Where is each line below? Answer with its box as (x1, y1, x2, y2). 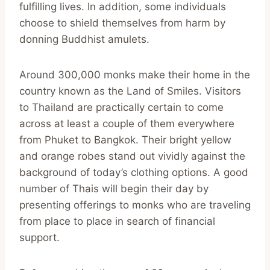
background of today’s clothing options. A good (19, 166, 248, 178)
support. (19, 231, 60, 243)
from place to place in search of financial (19, 215, 215, 227)
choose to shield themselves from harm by (19, 16, 225, 29)
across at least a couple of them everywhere (19, 117, 234, 130)
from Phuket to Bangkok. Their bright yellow (19, 133, 231, 146)
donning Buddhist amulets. (19, 33, 149, 45)
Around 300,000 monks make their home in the (19, 68, 250, 81)
